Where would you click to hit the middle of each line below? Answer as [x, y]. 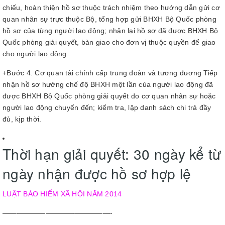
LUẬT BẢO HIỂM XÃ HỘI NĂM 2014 [62, 194]
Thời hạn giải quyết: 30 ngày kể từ [112, 153]
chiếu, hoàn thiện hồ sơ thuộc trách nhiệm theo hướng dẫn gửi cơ [111, 7]
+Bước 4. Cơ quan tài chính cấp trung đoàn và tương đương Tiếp [110, 73]
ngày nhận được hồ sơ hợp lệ [97, 173]
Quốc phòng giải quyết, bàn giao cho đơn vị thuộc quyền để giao [109, 42]
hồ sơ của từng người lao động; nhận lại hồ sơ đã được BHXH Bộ [110, 30]
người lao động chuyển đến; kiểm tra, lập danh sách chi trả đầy [107, 107]
